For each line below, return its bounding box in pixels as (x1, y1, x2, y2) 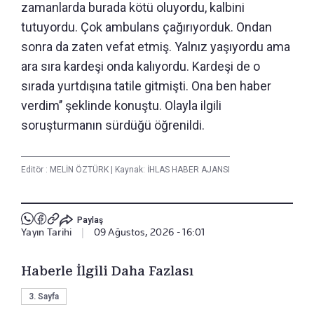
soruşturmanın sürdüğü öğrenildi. (21, 118, 205, 133)
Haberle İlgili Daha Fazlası (21, 264, 193, 279)
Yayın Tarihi (21, 226, 72, 238)
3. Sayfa (29, 292, 59, 302)
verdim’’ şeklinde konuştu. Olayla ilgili (21, 98, 221, 114)
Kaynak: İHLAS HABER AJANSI (113, 165, 230, 175)
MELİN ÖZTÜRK (50, 165, 111, 175)
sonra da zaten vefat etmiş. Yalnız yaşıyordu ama (21, 39, 290, 55)
